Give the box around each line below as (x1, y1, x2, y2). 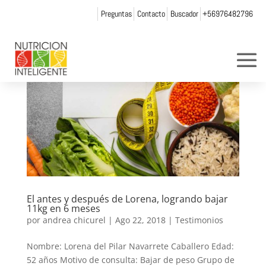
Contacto (137, 8, 165, 19)
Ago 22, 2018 (115, 214, 166, 226)
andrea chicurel (42, 214, 106, 226)
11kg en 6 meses (26, 201, 100, 215)
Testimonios (175, 214, 223, 226)
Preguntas (100, 8, 132, 19)
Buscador (170, 8, 198, 19)
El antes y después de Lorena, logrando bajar (26, 192, 228, 205)
